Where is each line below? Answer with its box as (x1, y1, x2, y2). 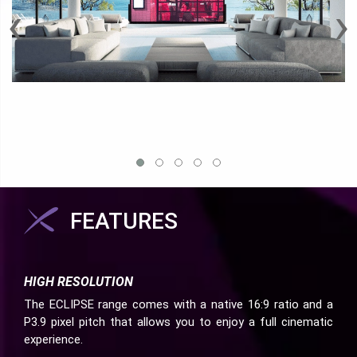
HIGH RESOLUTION (24, 274, 133, 290)
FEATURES (70, 207, 178, 234)
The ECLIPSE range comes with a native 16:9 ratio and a (24, 297, 333, 312)
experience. (24, 332, 83, 347)
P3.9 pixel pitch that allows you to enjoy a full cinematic (24, 315, 333, 330)
